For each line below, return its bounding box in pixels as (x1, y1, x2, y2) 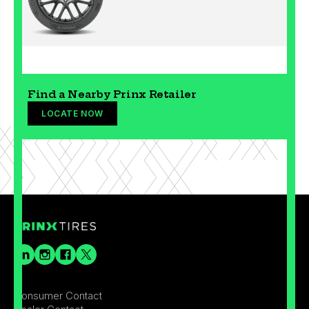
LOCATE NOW (41, 108, 103, 119)
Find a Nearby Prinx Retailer (28, 87, 197, 101)
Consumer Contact (14, 288, 102, 302)
